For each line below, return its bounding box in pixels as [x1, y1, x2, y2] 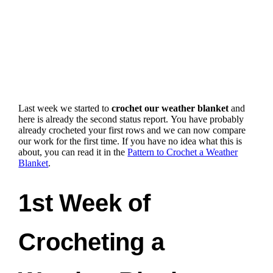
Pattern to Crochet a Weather [127, 146, 238, 157]
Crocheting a [18, 227, 165, 256]
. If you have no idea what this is [117, 135, 243, 146]
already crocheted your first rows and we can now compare [18, 124, 246, 135]
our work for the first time [18, 135, 118, 146]
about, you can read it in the [18, 146, 128, 157]
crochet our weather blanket [112, 102, 229, 113]
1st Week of [18, 188, 151, 217]
